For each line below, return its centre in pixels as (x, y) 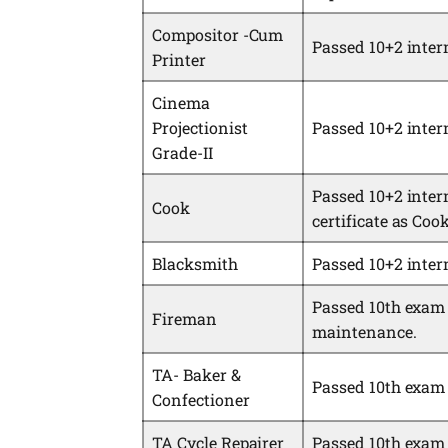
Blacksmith (195, 264)
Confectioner (201, 400)
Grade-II (182, 153)
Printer (179, 60)
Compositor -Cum (218, 35)
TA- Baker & (196, 375)
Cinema (181, 103)
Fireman (184, 319)
